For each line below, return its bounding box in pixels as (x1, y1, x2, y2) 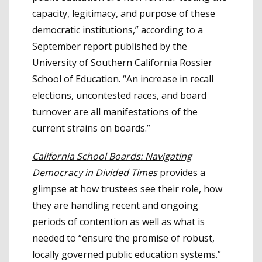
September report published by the (32, 40, 187, 53)
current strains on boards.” (32, 122, 150, 135)
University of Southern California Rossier (32, 56, 212, 70)
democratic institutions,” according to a (32, 23, 203, 37)
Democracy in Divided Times (32, 166, 157, 180)
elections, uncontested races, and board (32, 89, 206, 102)
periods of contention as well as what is (32, 215, 205, 229)
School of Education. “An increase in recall (32, 73, 213, 86)
